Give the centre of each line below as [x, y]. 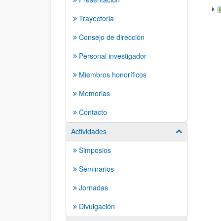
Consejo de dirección [112, 37]
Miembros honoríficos [113, 74]
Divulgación [97, 206]
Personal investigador [113, 56]
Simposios [95, 150]
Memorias [94, 93]
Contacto [93, 112]
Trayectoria [96, 18]
